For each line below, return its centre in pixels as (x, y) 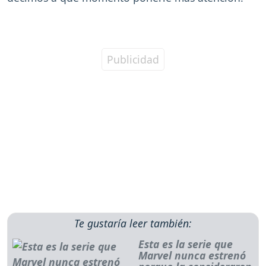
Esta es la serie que (185, 244)
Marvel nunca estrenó (192, 256)
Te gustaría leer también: (133, 224)
